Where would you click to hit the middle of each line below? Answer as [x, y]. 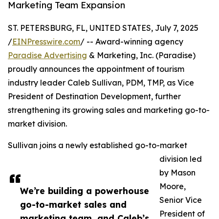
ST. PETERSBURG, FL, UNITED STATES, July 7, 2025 [103, 28]
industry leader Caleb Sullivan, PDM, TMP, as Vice [101, 83]
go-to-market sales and [73, 205]
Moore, [173, 186]
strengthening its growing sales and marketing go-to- [109, 110]
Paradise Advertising [47, 55]
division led [181, 159]
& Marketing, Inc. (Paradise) [141, 55]
